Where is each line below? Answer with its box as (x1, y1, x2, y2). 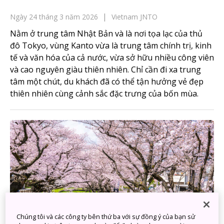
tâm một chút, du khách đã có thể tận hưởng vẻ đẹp (10, 76, 203, 87)
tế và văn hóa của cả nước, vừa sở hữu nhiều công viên (10, 52, 214, 63)
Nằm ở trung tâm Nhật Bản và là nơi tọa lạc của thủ (10, 28, 202, 39)
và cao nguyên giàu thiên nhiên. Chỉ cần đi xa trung (10, 64, 201, 75)
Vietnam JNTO (111, 12, 157, 21)
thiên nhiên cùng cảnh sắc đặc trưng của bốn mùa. (10, 88, 198, 99)
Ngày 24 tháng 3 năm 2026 (10, 12, 98, 21)
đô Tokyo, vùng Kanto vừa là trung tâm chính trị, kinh (10, 40, 211, 51)
